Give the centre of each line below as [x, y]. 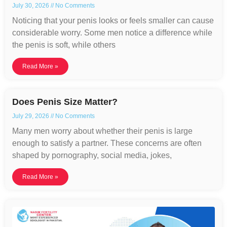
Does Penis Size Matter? [65, 102]
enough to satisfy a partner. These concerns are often [107, 143]
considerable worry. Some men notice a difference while [112, 32]
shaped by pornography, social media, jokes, [92, 155]
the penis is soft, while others [64, 45]
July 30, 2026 [31, 5]
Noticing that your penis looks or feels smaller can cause [113, 20]
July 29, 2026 [31, 116]
